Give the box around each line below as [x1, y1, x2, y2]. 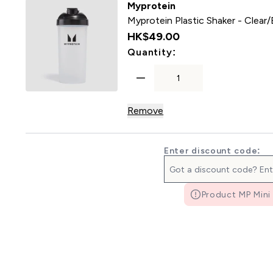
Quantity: [127, 47, 176, 57]
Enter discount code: [164, 146, 261, 155]
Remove [127, 105, 164, 116]
